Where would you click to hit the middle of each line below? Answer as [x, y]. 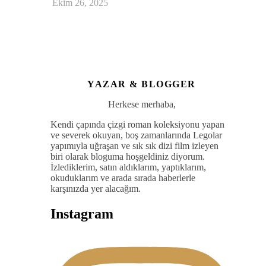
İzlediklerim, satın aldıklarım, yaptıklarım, [128, 167]
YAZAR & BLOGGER [142, 84]
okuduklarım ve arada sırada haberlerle [123, 178]
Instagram [82, 213]
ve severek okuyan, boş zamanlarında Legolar [136, 135]
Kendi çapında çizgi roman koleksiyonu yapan [137, 124]
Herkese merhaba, [142, 104]
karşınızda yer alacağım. [96, 188]
